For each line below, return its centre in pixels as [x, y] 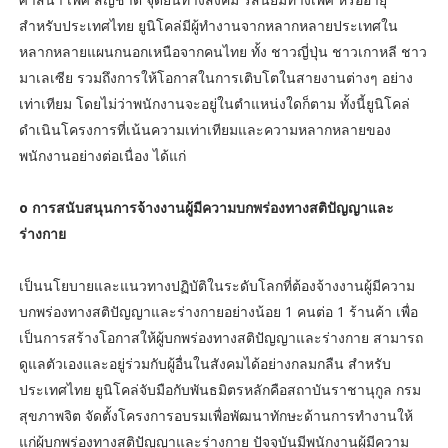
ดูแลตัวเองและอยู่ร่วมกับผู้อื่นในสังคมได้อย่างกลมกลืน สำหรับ [204, 364]
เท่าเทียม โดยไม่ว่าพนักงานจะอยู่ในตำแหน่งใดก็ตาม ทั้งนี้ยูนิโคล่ [214, 104]
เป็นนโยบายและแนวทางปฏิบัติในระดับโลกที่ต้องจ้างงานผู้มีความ [216, 286]
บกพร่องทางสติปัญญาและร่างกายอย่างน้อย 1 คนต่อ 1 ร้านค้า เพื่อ [218, 312]
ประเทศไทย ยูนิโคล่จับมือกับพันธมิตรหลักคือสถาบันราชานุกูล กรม [219, 390]
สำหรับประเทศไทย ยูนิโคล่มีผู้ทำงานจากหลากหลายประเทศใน [208, 26]
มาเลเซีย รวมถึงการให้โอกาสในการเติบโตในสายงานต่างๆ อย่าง [215, 78]
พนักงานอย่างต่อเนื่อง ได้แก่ [102, 156]
